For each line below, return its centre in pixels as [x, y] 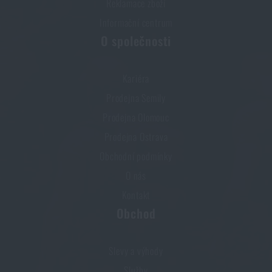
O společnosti [136, 41]
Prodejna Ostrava [136, 137]
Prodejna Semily [136, 98]
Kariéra [136, 79]
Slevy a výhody [136, 251]
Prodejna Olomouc [136, 117]
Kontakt [136, 195]
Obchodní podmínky [136, 156]
